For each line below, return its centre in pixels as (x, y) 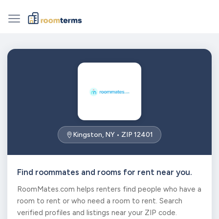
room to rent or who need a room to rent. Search (100, 201)
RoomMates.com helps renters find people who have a (109, 189)
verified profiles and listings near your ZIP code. (97, 213)
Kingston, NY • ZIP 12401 (113, 135)
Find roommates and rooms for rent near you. (105, 172)
